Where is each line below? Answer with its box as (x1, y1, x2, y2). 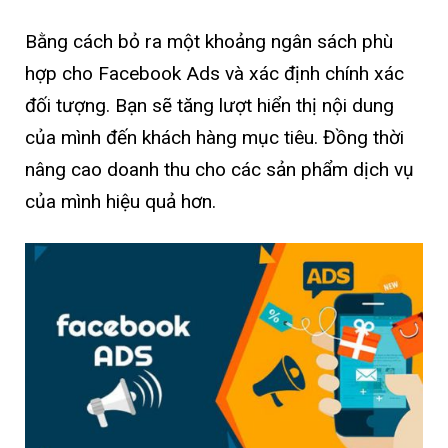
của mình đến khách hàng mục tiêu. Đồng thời (25, 125, 404, 149)
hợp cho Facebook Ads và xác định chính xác (25, 61, 404, 85)
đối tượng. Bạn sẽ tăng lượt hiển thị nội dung (25, 93, 394, 117)
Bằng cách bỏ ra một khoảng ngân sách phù (25, 29, 393, 53)
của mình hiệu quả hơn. (25, 189, 216, 213)
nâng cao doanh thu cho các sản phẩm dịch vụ (25, 157, 414, 181)
